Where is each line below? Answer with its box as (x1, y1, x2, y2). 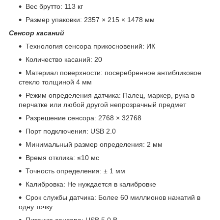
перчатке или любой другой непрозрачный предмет (19, 101, 186, 109)
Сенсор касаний (9, 29, 64, 37)
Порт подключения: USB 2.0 (26, 127, 116, 136)
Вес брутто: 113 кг (26, 2, 83, 11)
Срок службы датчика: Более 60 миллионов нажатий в (26, 193, 200, 202)
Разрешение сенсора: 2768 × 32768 (26, 114, 141, 122)
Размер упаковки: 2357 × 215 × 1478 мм (26, 16, 155, 24)
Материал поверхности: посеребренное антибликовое (26, 69, 201, 77)
